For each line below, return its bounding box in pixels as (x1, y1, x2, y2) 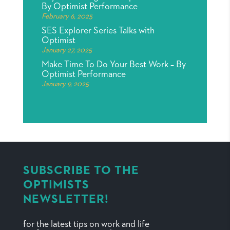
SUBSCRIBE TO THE (23, 164, 139, 177)
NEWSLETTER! (23, 193, 109, 205)
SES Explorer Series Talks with (41, 26, 155, 35)
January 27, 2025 (41, 46, 92, 54)
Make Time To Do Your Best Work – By (41, 60, 186, 69)
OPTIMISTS (23, 179, 89, 191)
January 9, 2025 (41, 80, 89, 88)
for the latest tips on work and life (23, 219, 149, 229)
